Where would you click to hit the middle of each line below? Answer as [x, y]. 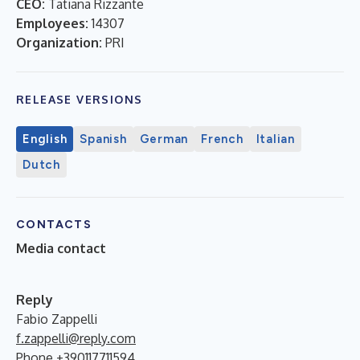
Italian [275, 139]
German [164, 139]
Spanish [103, 139]
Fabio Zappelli [57, 319]
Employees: [52, 23]
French [222, 139]
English [45, 139]
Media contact [61, 248]
